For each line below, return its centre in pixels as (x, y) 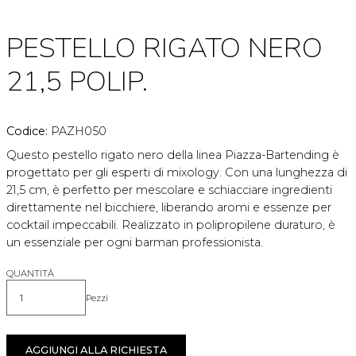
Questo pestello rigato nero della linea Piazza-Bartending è (173, 155)
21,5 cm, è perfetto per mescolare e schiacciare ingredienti (169, 190)
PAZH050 (79, 132)
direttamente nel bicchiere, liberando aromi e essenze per (169, 208)
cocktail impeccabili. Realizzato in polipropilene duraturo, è (171, 225)
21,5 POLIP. (77, 82)
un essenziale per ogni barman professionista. (135, 243)
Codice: (29, 132)
